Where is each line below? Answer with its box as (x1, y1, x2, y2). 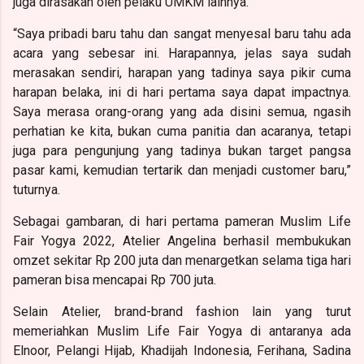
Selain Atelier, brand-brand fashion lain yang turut (13, 303, 351, 319)
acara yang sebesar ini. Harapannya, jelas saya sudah (13, 45, 351, 61)
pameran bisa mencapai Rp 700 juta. (13, 271, 219, 288)
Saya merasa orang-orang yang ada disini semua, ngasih (13, 103, 351, 119)
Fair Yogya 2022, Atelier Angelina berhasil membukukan (13, 232, 351, 249)
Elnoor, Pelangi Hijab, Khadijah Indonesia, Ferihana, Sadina (13, 342, 351, 358)
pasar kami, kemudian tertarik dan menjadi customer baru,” (13, 162, 351, 178)
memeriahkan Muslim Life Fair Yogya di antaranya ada (13, 323, 351, 339)
